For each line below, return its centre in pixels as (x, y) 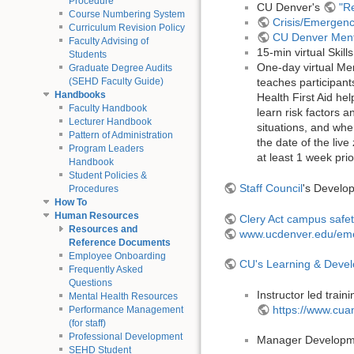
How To (70, 202)
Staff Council (271, 188)
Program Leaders (106, 148)
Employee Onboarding (117, 256)
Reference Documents (119, 242)
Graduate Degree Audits (120, 68)
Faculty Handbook (107, 108)
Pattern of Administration (121, 135)
